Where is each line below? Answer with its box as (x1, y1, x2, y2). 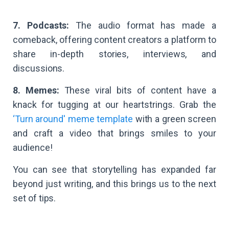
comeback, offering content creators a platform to (13, 34, 216, 45)
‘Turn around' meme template (13, 113, 133, 125)
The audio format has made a (69, 20, 216, 31)
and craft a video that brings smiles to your (13, 128, 216, 139)
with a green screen (132, 113, 217, 125)
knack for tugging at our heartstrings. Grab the (13, 99, 216, 110)
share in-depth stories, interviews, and (13, 49, 216, 60)
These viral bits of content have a (59, 85, 216, 96)
